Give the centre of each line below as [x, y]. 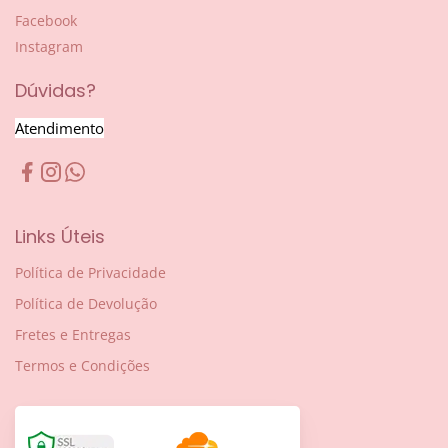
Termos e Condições [82, 366]
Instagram [49, 47]
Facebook [46, 21]
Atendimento [59, 127]
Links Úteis [60, 236]
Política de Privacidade [90, 273]
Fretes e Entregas [73, 335]
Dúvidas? [55, 91]
